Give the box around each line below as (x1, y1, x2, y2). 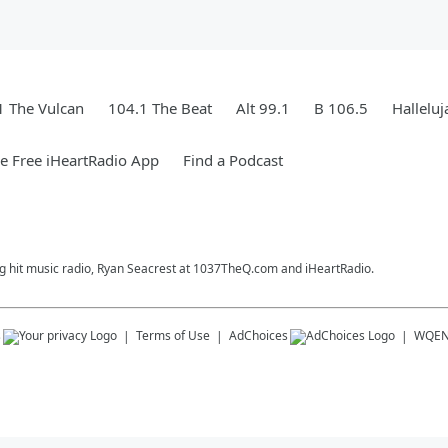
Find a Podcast (183, 150, 283, 170)
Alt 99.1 (236, 98, 290, 118)
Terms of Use (136, 327, 210, 344)
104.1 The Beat (108, 98, 212, 118)
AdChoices (229, 327, 288, 344)
